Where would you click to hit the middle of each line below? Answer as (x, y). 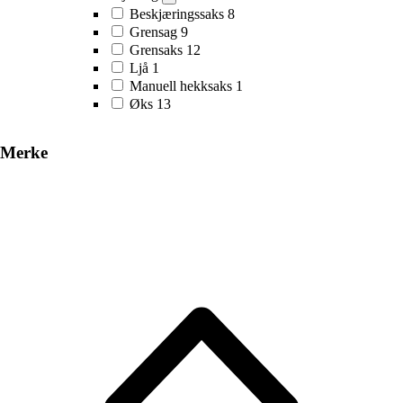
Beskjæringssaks (177, 13)
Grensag (153, 31)
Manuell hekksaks (181, 85)
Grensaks (156, 49)
